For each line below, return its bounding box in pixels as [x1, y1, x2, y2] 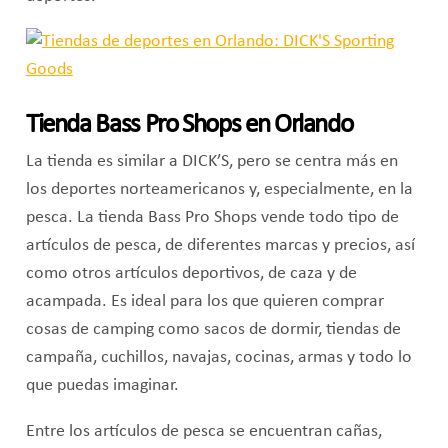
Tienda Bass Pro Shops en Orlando [25, 112, 353, 140]
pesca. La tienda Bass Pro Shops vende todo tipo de [25, 209, 399, 227]
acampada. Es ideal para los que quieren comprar [25, 293, 384, 311]
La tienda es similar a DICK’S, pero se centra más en [25, 153, 398, 171]
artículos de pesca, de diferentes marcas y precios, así [25, 237, 415, 255]
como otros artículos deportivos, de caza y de [25, 265, 357, 283]
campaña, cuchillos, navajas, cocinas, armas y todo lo [25, 349, 412, 367]
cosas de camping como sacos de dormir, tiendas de [25, 321, 401, 339]
